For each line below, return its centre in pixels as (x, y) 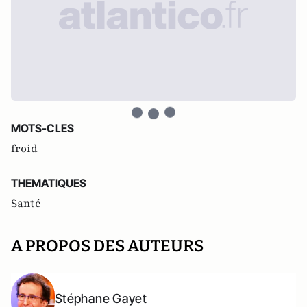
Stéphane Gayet (101, 298)
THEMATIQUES (49, 183)
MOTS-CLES (42, 128)
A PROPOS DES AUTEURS (107, 246)
